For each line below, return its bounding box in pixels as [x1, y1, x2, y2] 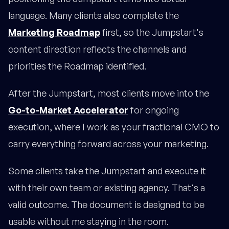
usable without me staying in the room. [8, 216, 169, 227]
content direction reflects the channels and [8, 43, 187, 55]
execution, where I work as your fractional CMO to [8, 121, 219, 133]
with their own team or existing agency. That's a [8, 182, 205, 194]
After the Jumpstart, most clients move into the [8, 87, 209, 99]
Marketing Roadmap [8, 27, 100, 38]
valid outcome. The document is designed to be [8, 199, 204, 211]
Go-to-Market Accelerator [8, 104, 128, 116]
